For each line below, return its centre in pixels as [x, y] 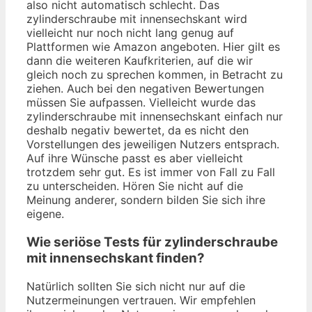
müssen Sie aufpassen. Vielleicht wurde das [141, 103]
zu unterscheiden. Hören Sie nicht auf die [135, 186]
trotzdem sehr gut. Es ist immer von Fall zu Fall [151, 172]
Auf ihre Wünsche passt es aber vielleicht [135, 158]
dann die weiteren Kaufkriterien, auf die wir [140, 61]
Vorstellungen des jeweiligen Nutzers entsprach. [153, 145]
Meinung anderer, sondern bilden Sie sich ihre [146, 200]
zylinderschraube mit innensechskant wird [137, 19]
